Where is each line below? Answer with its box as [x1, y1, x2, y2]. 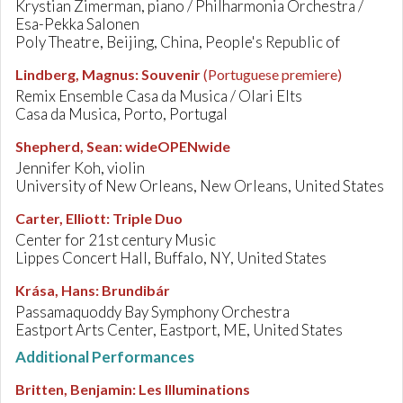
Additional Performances [15, 347, 194, 366]
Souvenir [141, 66, 201, 83]
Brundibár [102, 282, 170, 299]
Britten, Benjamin [15, 381, 132, 398]
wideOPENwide [125, 138, 230, 155]
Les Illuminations [139, 381, 250, 398]
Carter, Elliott [15, 210, 106, 227]
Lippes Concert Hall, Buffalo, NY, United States [15, 248, 327, 267]
